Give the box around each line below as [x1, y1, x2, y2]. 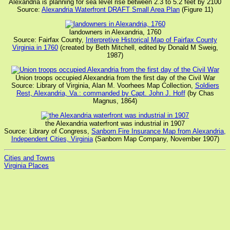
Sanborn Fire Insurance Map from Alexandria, [91, 127, 226, 135]
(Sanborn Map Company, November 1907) [92, 135, 219, 143]
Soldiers [195, 82, 219, 89]
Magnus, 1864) [93, 97, 137, 105]
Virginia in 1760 [12, 44, 58, 51]
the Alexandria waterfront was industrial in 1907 [45, 120, 185, 127]
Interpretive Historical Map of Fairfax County [85, 36, 217, 44]
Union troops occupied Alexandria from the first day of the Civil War [15, 74, 215, 82]
